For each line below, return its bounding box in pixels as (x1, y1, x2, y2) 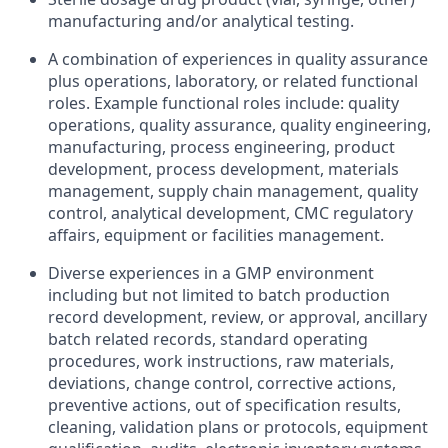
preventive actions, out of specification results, (48, 394, 401, 416)
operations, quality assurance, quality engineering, (48, 114, 431, 136)
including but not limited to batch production (48, 284, 390, 306)
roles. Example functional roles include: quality (48, 92, 399, 114)
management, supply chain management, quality (48, 180, 418, 202)
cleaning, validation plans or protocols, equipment (48, 416, 428, 438)
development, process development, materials (48, 158, 399, 180)
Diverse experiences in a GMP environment (48, 262, 374, 284)
